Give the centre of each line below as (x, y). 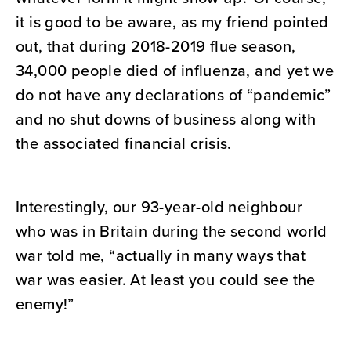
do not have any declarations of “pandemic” (174, 95)
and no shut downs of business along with (166, 119)
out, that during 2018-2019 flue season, (156, 46)
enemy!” (45, 304)
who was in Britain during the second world (172, 231)
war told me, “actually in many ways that (161, 255)
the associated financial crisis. (124, 143)
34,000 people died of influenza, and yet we (175, 71)
